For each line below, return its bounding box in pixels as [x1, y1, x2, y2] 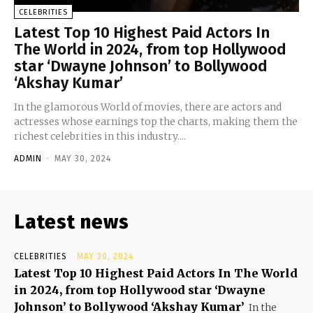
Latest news [14, 210, 129, 234]
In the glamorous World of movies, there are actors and [14, 101, 282, 114]
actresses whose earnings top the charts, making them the [14, 115, 298, 129]
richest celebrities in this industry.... [14, 130, 186, 143]
